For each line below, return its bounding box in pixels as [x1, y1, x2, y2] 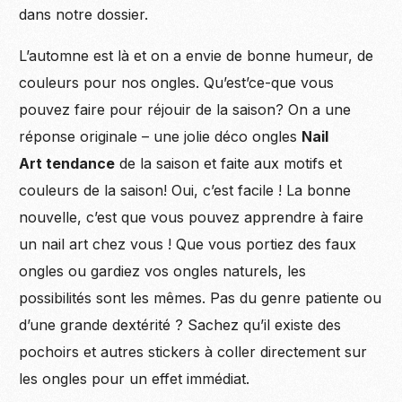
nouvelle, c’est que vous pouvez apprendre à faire [19, 208, 364, 227]
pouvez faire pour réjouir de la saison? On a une [19, 100, 352, 119]
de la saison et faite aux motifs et [115, 154, 343, 173]
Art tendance [19, 154, 116, 173]
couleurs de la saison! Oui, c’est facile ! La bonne [19, 181, 352, 200]
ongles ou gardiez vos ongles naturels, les [19, 262, 307, 281]
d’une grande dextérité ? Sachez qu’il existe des [19, 316, 342, 335]
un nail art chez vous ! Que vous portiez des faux [19, 235, 357, 254]
